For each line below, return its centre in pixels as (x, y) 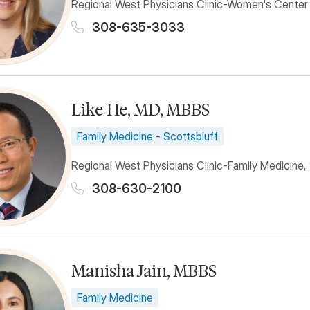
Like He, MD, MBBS (140, 109)
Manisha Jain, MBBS (144, 271)
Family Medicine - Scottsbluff (147, 136)
